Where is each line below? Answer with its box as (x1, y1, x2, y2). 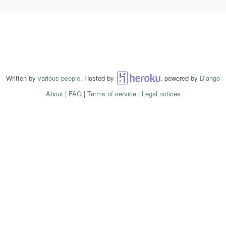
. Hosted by (80, 73, 116, 83)
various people (38, 73, 80, 83)
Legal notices (141, 88, 181, 98)
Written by (6, 73, 38, 83)
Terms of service (87, 88, 136, 98)
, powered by (160, 73, 200, 83)
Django (200, 73, 220, 83)
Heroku (128, 73, 149, 83)
